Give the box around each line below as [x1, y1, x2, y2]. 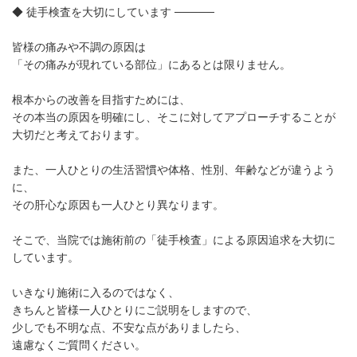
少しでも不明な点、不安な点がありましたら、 [12, 321, 246, 334]
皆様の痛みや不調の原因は [12, 41, 146, 53]
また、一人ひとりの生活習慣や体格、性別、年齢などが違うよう [12, 163, 335, 176]
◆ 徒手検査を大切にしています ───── [12, 6, 214, 18]
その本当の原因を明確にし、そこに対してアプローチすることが [12, 111, 335, 124]
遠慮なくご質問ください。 [12, 339, 146, 351]
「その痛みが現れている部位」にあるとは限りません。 [12, 58, 291, 71]
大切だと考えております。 [12, 128, 146, 141]
